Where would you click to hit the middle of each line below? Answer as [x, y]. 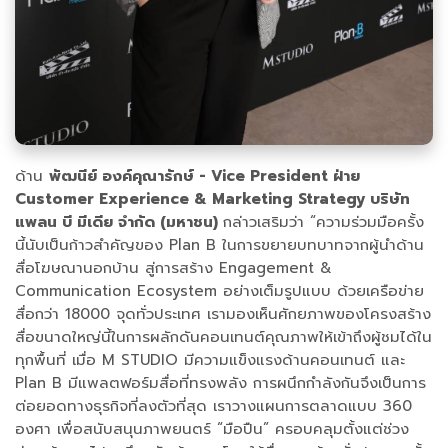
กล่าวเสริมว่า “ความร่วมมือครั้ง [323, 222]
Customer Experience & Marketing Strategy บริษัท [212, 199]
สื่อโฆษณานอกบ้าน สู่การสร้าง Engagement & [173, 268]
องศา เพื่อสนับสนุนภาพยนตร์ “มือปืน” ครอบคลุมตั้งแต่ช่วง [212, 429]
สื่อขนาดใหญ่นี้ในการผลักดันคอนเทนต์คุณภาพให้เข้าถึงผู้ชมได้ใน [223, 337]
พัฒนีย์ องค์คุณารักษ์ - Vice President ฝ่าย [204, 176]
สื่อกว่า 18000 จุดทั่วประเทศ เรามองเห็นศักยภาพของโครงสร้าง [223, 314]
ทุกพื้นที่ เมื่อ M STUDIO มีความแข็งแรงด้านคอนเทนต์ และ [210, 360]
